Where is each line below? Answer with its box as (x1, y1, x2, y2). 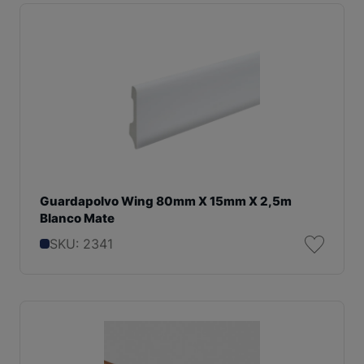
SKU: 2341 (50, 235, 113, 252)
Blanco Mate (40, 210, 115, 227)
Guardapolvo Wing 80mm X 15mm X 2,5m (40, 193, 292, 210)
